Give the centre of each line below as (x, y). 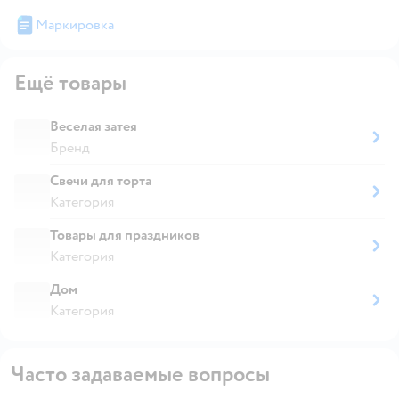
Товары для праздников (125, 235)
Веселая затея (94, 126)
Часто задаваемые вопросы (140, 374)
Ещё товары (70, 83)
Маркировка (75, 24)
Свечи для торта (101, 180)
